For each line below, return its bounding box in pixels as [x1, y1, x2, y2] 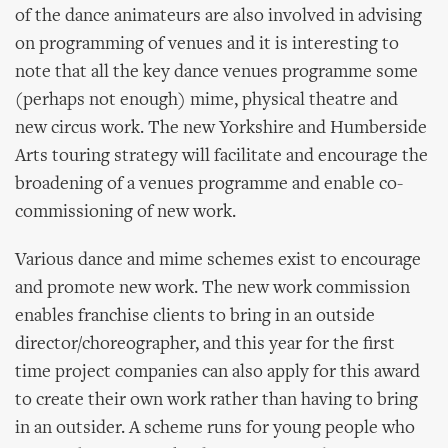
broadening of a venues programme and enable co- [15, 175, 403, 194]
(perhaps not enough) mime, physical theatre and [15, 91, 398, 110]
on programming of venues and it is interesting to [15, 35, 399, 54]
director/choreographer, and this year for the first [15, 335, 395, 354]
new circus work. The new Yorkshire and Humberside [15, 119, 427, 138]
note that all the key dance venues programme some [15, 63, 418, 82]
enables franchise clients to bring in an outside [15, 307, 375, 326]
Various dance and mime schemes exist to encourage [15, 251, 421, 270]
